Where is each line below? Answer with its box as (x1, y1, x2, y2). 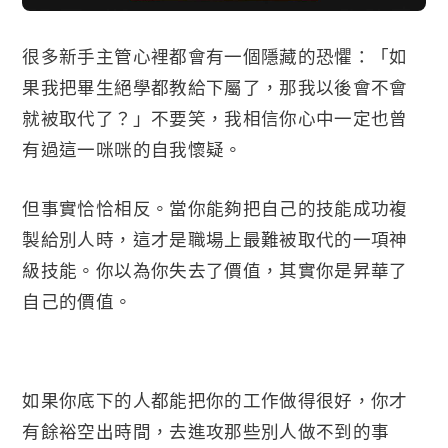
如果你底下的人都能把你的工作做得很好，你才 (22, 388, 408, 413)
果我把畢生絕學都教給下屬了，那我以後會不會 (22, 74, 408, 99)
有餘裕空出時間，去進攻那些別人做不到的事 (22, 419, 390, 444)
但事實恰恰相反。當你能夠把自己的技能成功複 (22, 195, 408, 220)
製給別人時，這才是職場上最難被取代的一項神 (22, 226, 408, 251)
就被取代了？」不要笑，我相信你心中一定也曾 (22, 105, 408, 130)
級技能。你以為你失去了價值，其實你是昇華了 (22, 257, 408, 282)
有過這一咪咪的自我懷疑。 (22, 136, 243, 161)
